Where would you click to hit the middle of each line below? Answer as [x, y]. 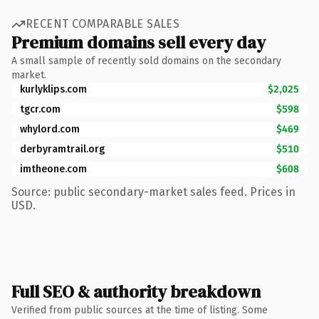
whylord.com [50, 129]
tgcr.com [40, 109]
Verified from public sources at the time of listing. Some [140, 310]
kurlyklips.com [53, 89]
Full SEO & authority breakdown [136, 291]
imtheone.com [53, 169]
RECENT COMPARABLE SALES [103, 24]
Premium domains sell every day [138, 42]
